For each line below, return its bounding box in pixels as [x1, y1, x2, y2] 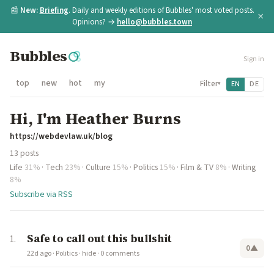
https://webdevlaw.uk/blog [10, 130, 113, 142]
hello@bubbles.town [117, 17, 192, 28]
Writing [232, 161, 256, 174]
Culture [86, 161, 111, 174]
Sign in [243, 54, 264, 64]
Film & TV [180, 161, 213, 174]
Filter [199, 78, 218, 89]
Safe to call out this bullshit [27, 231, 172, 246]
